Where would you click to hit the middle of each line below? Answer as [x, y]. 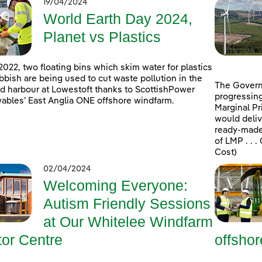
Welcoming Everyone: [116, 186]
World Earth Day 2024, [118, 19]
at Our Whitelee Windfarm [128, 222]
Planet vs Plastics [102, 37]
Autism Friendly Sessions [127, 204]
